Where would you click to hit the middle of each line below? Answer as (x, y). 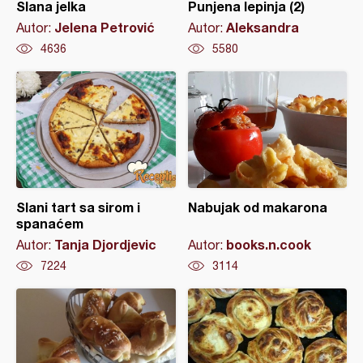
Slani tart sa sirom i (78, 207)
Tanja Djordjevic (105, 245)
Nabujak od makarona (257, 207)
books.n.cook (268, 245)
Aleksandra (262, 28)
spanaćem (50, 224)
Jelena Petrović (105, 28)
